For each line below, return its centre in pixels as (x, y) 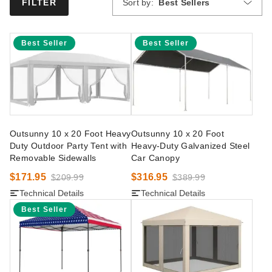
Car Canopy (155, 158)
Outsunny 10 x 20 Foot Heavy (70, 134)
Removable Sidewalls (53, 158)
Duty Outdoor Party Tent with (68, 146)
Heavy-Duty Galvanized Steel (191, 146)
